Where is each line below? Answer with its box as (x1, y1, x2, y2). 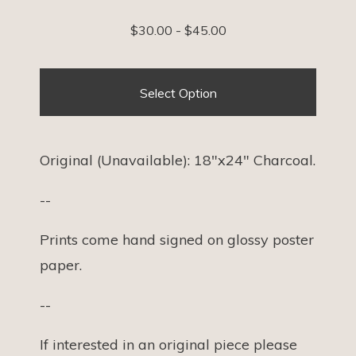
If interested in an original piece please (40, 335, 297, 354)
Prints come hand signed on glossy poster (40, 230, 314, 249)
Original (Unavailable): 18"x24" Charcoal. (40, 151, 315, 169)
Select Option (139, 85, 217, 101)
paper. (40, 256, 82, 274)
